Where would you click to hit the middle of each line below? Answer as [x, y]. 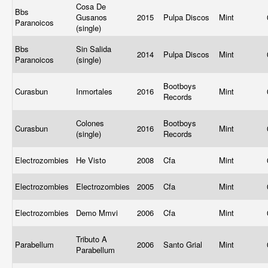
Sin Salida [94, 49]
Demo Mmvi [98, 213]
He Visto [92, 160]
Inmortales [95, 91]
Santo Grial [184, 244]
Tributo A [92, 239]
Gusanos [92, 17]
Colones [90, 123]
